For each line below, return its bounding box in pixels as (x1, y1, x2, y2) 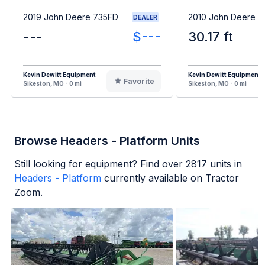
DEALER (133, 13, 157, 21)
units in (207, 157, 242, 170)
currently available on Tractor (104, 172, 239, 184)
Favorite (123, 76, 154, 86)
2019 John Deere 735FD (23, 12, 118, 22)
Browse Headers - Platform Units (14, 133, 200, 148)
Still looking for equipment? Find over (14, 157, 186, 170)
